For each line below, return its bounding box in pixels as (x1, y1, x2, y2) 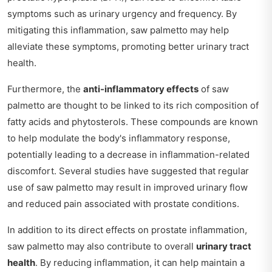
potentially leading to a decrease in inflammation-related (7, 148, 250, 160)
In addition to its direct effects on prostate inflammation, (7, 223, 247, 236)
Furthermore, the (7, 83, 83, 95)
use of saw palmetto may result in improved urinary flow (7, 181, 248, 193)
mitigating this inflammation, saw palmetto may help (7, 24, 229, 36)
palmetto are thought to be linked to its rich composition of (7, 99, 259, 111)
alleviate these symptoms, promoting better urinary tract (7, 40, 249, 52)
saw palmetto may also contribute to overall (7, 240, 196, 252)
